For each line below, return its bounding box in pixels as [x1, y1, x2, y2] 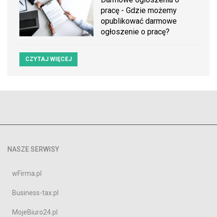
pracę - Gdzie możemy [101, 6, 177, 15]
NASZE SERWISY [7, 145, 59, 154]
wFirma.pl [12, 170, 42, 178]
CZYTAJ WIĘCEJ [25, 56, 72, 63]
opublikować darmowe [101, 16, 177, 26]
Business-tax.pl [12, 189, 59, 197]
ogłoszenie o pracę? [101, 27, 170, 37]
